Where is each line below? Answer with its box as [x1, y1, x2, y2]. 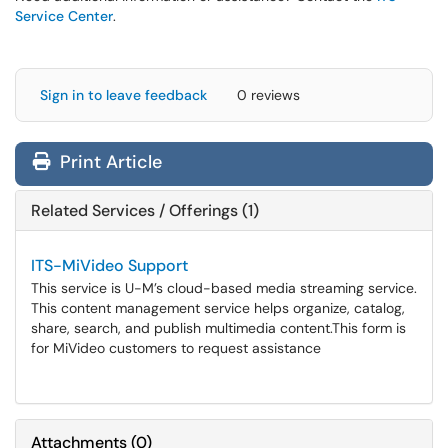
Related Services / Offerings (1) [31, 200, 259, 221]
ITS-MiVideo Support [31, 255, 188, 276]
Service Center [15, 7, 113, 25]
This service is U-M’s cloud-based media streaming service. [31, 279, 417, 297]
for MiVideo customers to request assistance [31, 339, 321, 357]
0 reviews [237, 86, 300, 104]
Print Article [55, 150, 162, 174]
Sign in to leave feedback [40, 86, 207, 104]
